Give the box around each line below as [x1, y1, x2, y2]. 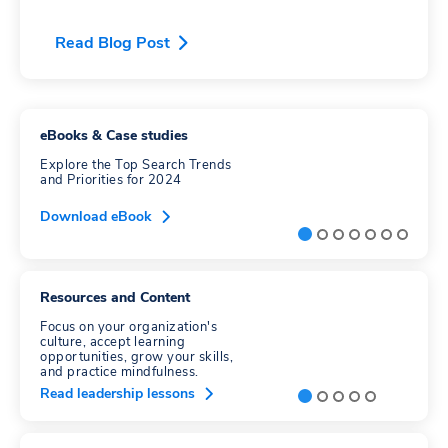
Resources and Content [40, 288, 190, 308]
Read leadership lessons [40, 384, 195, 404]
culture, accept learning [40, 333, 185, 352]
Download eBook [40, 207, 152, 227]
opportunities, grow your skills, [40, 348, 233, 367]
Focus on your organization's [40, 318, 217, 337]
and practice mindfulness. [40, 363, 199, 382]
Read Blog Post [55, 32, 170, 55]
